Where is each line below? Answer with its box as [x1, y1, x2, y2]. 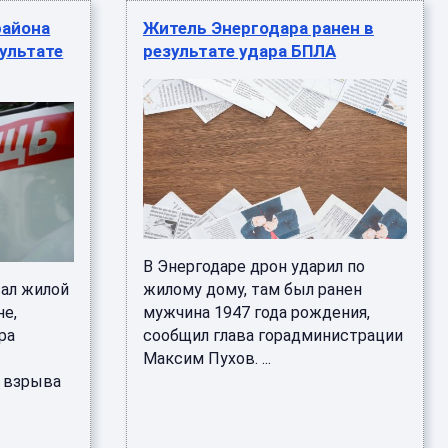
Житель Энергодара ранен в [142, 18, 374, 38]
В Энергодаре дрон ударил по [142, 257, 365, 276]
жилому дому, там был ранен [142, 280, 362, 299]
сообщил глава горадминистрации [142, 326, 403, 345]
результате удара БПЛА [142, 41, 336, 61]
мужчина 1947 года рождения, [142, 303, 370, 322]
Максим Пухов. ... [142, 349, 271, 368]
